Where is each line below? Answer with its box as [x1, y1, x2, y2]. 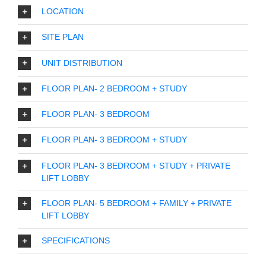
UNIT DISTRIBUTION [42, 59, 122, 69]
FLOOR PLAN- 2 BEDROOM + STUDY [42, 84, 187, 94]
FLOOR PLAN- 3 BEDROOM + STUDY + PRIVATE [42, 161, 230, 172]
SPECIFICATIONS [42, 236, 110, 246]
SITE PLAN [42, 33, 84, 43]
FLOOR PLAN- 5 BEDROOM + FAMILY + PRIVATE [42, 199, 232, 209]
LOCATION [42, 7, 84, 17]
